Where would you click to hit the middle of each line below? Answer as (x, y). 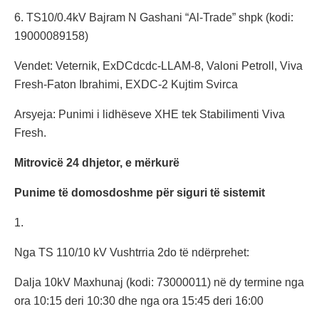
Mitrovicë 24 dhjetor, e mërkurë (97, 163)
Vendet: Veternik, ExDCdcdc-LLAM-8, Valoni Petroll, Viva (158, 66)
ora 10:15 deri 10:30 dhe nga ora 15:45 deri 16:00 (139, 301)
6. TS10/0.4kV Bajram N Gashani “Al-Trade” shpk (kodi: (154, 18)
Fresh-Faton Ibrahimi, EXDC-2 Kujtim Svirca (126, 85)
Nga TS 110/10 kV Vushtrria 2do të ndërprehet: (132, 253)
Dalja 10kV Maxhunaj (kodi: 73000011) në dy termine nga (159, 283)
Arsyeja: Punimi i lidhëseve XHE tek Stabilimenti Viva (150, 115)
